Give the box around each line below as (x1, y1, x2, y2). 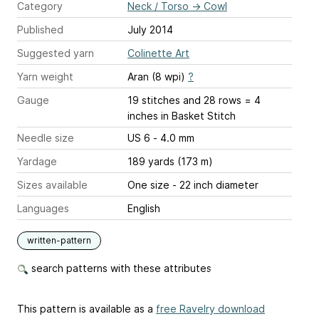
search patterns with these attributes (28, 262, 211, 274)
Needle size (17, 132, 74, 144)
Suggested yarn (17, 47, 94, 59)
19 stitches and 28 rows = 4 (127, 94, 261, 106)
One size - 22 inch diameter (127, 179, 258, 191)
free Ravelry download (156, 303, 265, 315)
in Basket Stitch (158, 110, 236, 122)
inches (127, 110, 158, 122)
